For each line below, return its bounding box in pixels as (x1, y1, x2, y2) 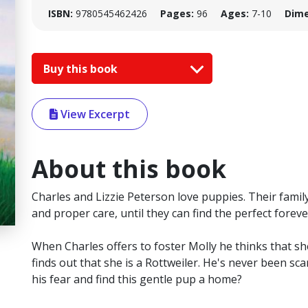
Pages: (160, 7, 194, 20)
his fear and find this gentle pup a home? (32, 272, 242, 287)
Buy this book (43, 60, 120, 76)
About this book (32, 153, 226, 186)
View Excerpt (58, 107, 130, 122)
